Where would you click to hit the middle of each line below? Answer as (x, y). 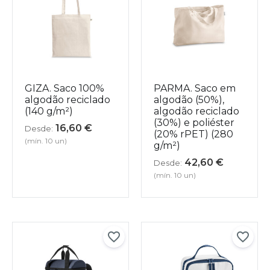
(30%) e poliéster (194, 122)
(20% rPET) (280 (193, 134)
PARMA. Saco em (195, 88)
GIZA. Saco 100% (64, 88)
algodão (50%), (189, 99)
